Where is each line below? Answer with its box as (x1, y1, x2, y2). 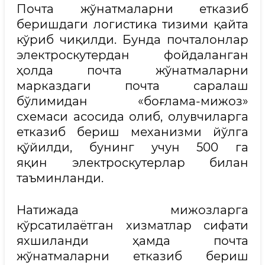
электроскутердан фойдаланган (17, 48, 248, 62)
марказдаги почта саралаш (17, 79, 248, 93)
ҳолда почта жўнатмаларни (17, 63, 248, 77)
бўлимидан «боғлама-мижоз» (17, 94, 248, 108)
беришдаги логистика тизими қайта (17, 17, 248, 31)
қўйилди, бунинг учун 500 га (17, 140, 248, 154)
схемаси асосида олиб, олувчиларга (17, 109, 248, 124)
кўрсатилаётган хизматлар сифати (17, 218, 248, 232)
